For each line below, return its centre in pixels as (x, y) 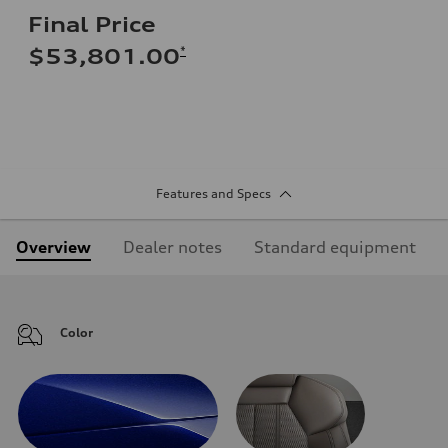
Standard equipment (335, 246)
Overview (53, 246)
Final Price (92, 24)
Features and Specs (213, 193)
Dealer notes (172, 246)
